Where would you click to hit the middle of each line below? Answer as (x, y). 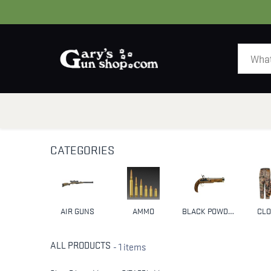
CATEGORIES (82, 150)
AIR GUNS (77, 211)
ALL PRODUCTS (80, 244)
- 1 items (129, 246)
